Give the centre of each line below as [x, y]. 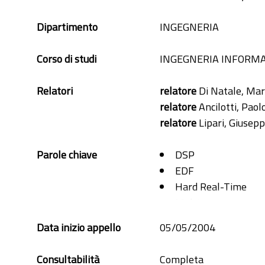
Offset [190, 219]
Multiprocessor [209, 203]
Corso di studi [67, 59]
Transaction [201, 251]
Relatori [55, 91]
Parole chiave [67, 155]
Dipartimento [67, 27]
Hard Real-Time [211, 187]
